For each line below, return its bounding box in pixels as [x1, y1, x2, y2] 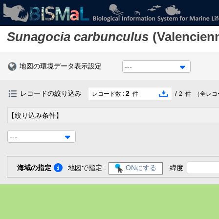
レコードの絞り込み [20, 89, 82, 98]
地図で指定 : [68, 164, 106, 172]
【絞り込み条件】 [8, 111, 63, 120]
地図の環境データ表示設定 [20, 62, 102, 70]
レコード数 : [92, 90, 126, 98]
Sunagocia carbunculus [7, 29, 149, 44]
